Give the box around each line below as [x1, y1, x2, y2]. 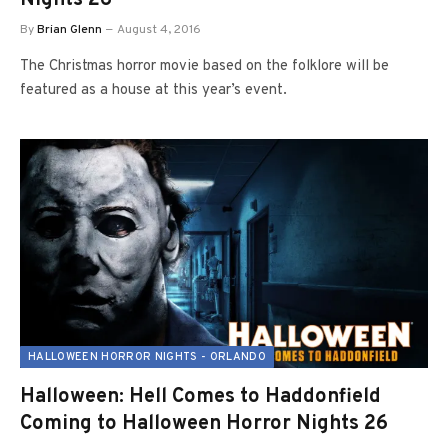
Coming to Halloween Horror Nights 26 [20, 411, 388, 437]
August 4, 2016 [117, 21, 201, 38]
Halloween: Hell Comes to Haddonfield [20, 384, 381, 410]
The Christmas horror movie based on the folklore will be [20, 56, 389, 76]
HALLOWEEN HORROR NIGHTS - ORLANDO [28, 350, 266, 364]
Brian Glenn [37, 21, 102, 38]
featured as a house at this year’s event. [20, 80, 287, 100]
